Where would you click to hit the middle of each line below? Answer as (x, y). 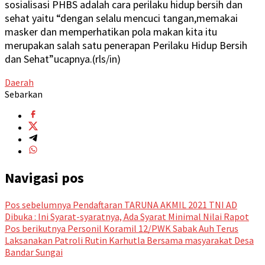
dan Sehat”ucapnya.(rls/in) (63, 59)
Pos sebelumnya (38, 204)
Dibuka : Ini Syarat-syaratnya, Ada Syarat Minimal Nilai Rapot (127, 216)
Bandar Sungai (34, 252)
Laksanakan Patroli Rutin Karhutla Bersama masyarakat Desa (129, 240)
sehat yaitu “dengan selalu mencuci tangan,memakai (121, 18)
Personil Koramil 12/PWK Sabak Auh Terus (152, 228)
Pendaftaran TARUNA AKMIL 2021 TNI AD (154, 204)
